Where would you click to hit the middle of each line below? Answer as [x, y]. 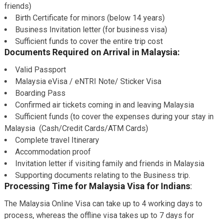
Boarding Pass [40, 93]
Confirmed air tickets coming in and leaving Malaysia [104, 105]
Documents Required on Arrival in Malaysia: [92, 52]
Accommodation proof [53, 152]
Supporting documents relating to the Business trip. [102, 175]
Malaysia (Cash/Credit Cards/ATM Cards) [76, 128]
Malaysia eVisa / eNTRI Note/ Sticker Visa [88, 81]
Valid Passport [40, 70]
